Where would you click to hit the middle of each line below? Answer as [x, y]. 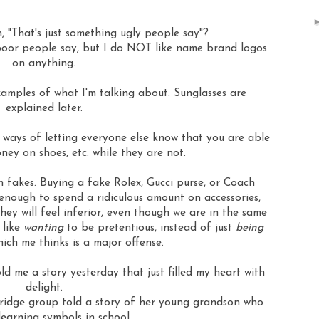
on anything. [44, 63]
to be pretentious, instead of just [149, 228]
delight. [44, 287]
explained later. [44, 108]
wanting [43, 228]
